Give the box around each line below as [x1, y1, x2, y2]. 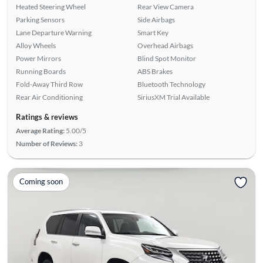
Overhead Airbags [137, 41, 193, 50]
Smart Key [137, 28, 168, 37]
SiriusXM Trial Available [137, 92, 210, 102]
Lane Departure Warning [15, 28, 92, 37]
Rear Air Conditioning [15, 92, 83, 102]
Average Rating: [15, 126, 65, 135]
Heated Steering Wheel [15, 2, 86, 11]
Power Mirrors [15, 53, 61, 63]
